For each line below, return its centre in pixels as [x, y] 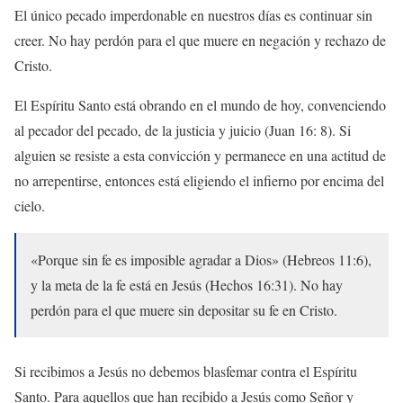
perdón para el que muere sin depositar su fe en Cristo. [184, 310]
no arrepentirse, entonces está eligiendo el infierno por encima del [199, 181]
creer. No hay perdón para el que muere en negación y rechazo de [200, 40]
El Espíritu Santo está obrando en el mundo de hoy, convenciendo [200, 105]
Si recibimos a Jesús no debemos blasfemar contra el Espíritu [186, 372]
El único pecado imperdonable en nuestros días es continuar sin [193, 15]
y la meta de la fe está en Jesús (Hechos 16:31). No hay [187, 285]
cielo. [30, 206]
